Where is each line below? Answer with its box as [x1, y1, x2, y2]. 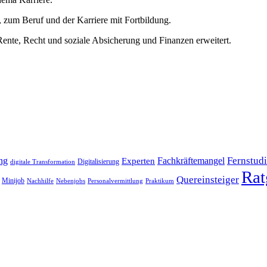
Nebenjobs [56, 178, 85, 185]
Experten [122, 156, 155, 166]
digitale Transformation [10, 159, 75, 166]
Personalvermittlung [88, 178, 143, 185]
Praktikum [145, 178, 174, 185]
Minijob [2, 176, 24, 185]
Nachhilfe [27, 178, 54, 185]
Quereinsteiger [176, 174, 239, 186]
